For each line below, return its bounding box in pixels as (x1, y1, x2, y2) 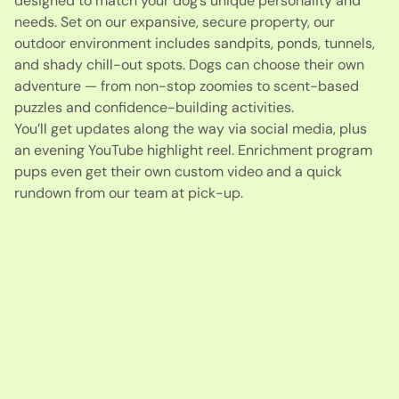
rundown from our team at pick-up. (14, 183, 247, 202)
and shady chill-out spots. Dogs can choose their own (14, 54, 364, 74)
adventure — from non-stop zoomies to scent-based (14, 76, 359, 95)
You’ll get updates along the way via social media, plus (14, 118, 367, 138)
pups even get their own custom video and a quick (14, 161, 342, 181)
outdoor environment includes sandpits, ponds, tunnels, (14, 33, 375, 53)
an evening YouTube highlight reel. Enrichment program (14, 140, 372, 159)
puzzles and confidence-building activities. (14, 97, 297, 117)
